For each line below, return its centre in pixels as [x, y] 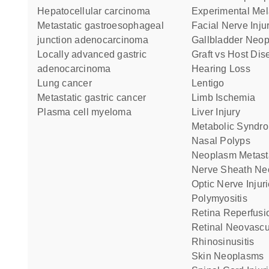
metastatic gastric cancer [96, 98]
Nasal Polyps [225, 141]
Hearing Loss [225, 69]
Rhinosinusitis [227, 242]
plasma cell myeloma [88, 112]
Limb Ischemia [226, 98]
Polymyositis [223, 198]
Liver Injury [219, 112]
